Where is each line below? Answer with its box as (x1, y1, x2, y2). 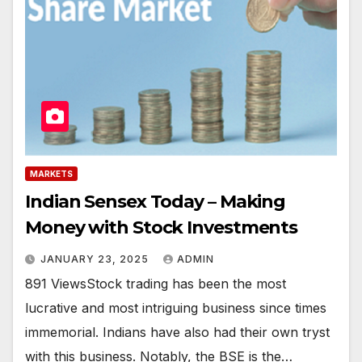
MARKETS (30, 168, 73, 179)
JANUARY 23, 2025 (40, 252, 152, 265)
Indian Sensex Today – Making (25, 190, 286, 213)
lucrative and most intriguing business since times (25, 299, 326, 316)
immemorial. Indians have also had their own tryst (25, 323, 330, 340)
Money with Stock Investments (25, 216, 298, 238)
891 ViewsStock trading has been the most (25, 275, 286, 292)
